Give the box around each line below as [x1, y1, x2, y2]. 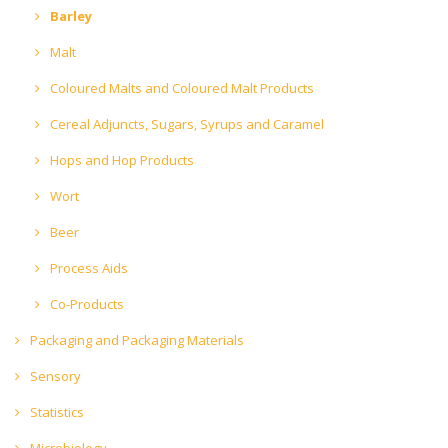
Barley [47, 6, 92, 25]
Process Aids [47, 258, 128, 277]
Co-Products [47, 294, 124, 313]
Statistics [27, 402, 84, 421]
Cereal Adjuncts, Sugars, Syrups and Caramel [47, 114, 324, 133]
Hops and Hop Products [47, 150, 194, 169]
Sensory [27, 366, 81, 385]
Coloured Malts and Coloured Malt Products [47, 78, 314, 97]
